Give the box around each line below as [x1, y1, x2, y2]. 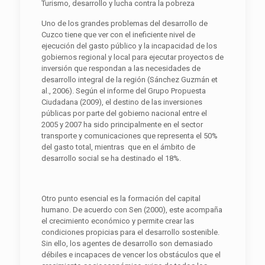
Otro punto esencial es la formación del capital [41, 193, 201, 203]
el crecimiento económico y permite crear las [41, 216, 194, 225]
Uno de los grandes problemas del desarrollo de [41, 18, 208, 28]
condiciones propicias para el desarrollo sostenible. [41, 227, 219, 237]
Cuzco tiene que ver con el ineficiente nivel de [41, 30, 195, 39]
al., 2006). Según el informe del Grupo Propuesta [41, 86, 206, 95]
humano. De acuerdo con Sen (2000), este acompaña [41, 205, 222, 214]
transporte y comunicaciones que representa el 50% [41, 131, 218, 140]
